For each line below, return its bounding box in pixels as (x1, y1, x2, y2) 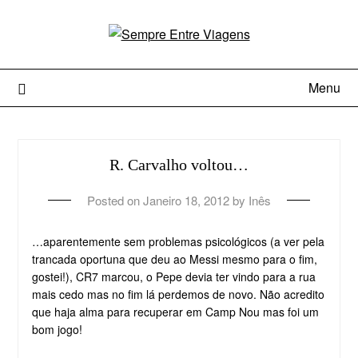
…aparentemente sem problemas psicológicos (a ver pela (31, 233, 324, 250)
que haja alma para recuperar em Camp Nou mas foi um (31, 304, 319, 320)
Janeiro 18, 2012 (143, 192, 229, 209)
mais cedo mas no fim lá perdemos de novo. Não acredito (31, 286, 324, 303)
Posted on (87, 192, 143, 209)
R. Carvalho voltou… (109, 156, 249, 174)
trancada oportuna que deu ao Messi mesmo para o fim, (31, 251, 317, 268)
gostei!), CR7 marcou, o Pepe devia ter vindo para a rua (31, 268, 316, 285)
